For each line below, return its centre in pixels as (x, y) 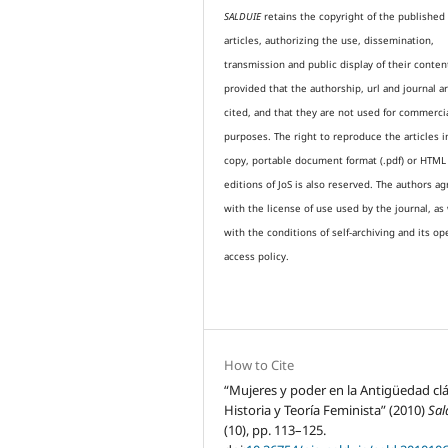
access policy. (257, 257)
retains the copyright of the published (353, 17)
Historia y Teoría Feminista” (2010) (326, 410)
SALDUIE (243, 17)
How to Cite (259, 365)
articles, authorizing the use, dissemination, (329, 41)
